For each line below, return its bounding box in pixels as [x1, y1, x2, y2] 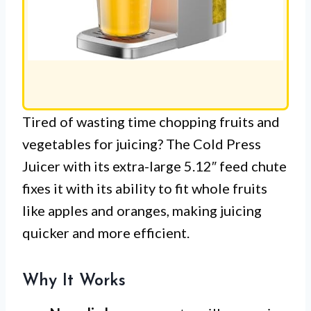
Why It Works [22, 272, 126, 289]
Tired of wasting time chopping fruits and [22, 112, 280, 130]
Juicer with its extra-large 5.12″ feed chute [22, 157, 287, 174]
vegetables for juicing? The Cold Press [22, 135, 261, 152]
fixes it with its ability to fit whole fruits [22, 179, 267, 196]
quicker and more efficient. [22, 224, 190, 241]
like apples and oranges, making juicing [22, 201, 262, 219]
